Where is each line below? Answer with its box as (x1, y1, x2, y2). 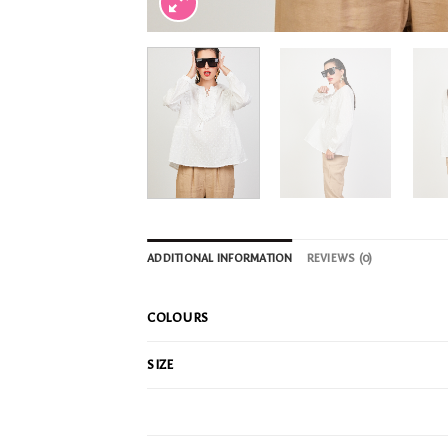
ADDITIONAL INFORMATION (147, 252, 293, 266)
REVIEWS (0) (306, 252, 373, 266)
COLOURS (147, 310, 210, 326)
